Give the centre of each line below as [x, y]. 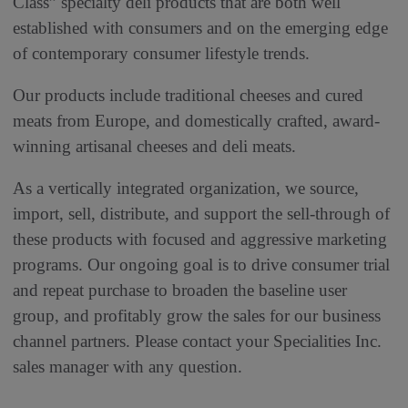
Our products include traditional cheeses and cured [188, 95]
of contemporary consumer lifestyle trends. [161, 53]
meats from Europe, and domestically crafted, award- [196, 120]
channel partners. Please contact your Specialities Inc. [197, 341]
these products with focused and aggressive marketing [200, 239]
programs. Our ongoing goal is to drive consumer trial [201, 264]
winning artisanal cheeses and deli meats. [154, 146]
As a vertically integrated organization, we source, [186, 188]
